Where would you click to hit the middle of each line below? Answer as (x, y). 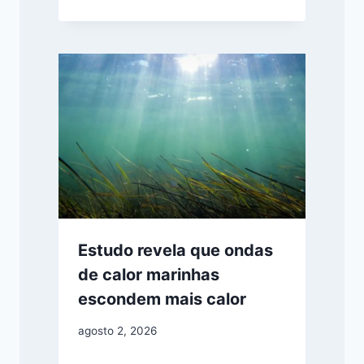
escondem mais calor (162, 299)
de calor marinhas (149, 275)
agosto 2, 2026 (117, 330)
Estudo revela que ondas (175, 251)
